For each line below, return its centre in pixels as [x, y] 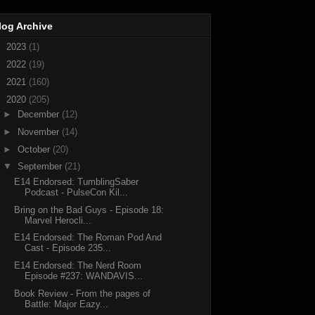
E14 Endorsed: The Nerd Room [78, 266]
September [41, 167]
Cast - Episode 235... [68, 248]
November [39, 131]
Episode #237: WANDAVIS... [84, 276]
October [35, 149]
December [39, 115]
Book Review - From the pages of [83, 293]
